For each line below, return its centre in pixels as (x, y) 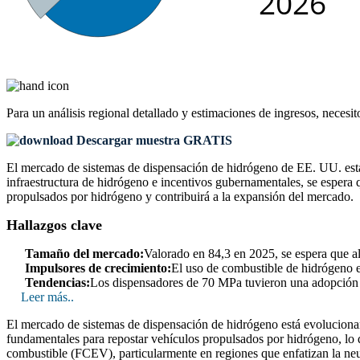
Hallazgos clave (54, 225)
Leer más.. (47, 297)
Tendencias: (57, 282)
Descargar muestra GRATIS (153, 140)
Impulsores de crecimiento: (98, 268)
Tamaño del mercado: (84, 253)
